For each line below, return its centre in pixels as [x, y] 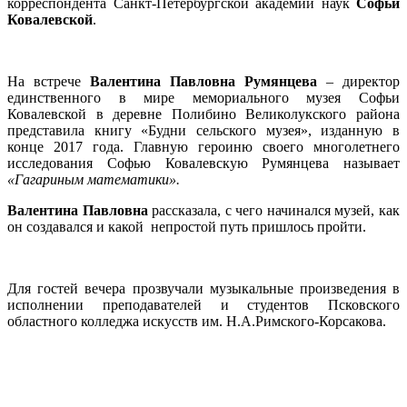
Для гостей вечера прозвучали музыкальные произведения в [203, 288]
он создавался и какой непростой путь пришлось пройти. [190, 226]
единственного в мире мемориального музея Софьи [203, 97]
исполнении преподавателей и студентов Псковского [203, 304]
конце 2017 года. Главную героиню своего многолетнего [203, 146]
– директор [358, 81]
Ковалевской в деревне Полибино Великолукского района [203, 114]
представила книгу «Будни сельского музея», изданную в [203, 130]
